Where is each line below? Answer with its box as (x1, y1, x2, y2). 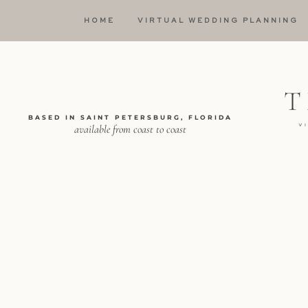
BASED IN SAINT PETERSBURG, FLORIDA (28, 113, 233, 121)
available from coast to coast (74, 122, 187, 136)
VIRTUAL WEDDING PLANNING (137, 17, 298, 24)
